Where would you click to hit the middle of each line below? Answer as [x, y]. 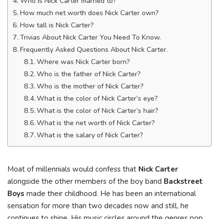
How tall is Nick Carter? [57, 25]
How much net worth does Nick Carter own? [89, 13]
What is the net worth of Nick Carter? [96, 123]
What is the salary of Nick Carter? [90, 135]
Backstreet [183, 181]
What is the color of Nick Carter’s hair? [98, 111]
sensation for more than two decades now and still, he [98, 206]
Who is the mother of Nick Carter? [90, 86]
